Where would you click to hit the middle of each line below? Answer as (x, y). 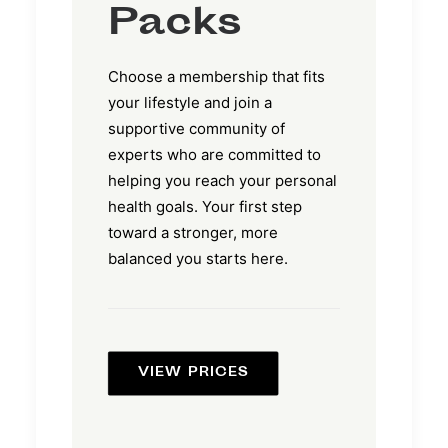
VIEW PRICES (193, 373)
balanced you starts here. (198, 258)
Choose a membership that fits (216, 76)
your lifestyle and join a (190, 102)
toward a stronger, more (193, 232)
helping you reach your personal (222, 180)
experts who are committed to (214, 154)
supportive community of (196, 128)
